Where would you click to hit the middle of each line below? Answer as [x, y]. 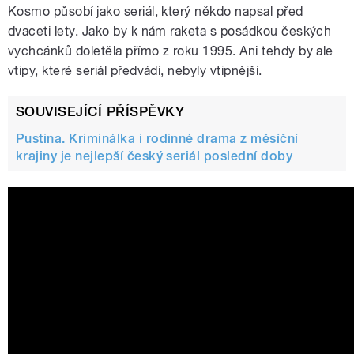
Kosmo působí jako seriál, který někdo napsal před [156, 12]
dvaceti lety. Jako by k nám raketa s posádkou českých [170, 32]
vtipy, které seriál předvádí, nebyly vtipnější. [135, 71]
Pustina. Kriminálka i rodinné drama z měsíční [157, 139]
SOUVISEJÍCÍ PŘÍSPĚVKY [100, 112]
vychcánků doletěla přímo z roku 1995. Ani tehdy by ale [171, 51]
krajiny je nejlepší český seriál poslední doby [154, 156]
